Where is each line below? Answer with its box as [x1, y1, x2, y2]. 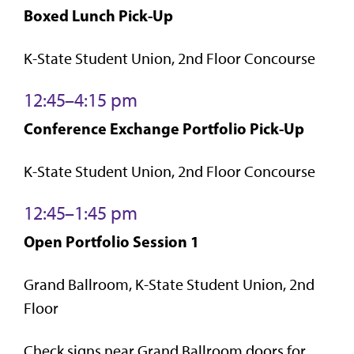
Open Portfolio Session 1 [24, 231, 199, 251]
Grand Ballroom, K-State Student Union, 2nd [24, 274, 314, 294]
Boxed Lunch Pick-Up [24, 5, 173, 25]
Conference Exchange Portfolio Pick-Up [24, 118, 304, 138]
